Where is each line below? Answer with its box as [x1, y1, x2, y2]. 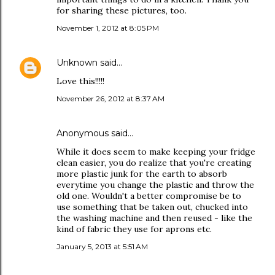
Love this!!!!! [56, 76, 104, 87]
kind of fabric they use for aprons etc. [56, 223, 212, 234]
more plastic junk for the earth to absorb [56, 168, 227, 179]
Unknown [56, 57, 98, 68]
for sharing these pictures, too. [56, 5, 187, 16]
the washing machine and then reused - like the [56, 212, 252, 223]
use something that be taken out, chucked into [56, 201, 248, 212]
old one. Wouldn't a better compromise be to [56, 190, 241, 201]
